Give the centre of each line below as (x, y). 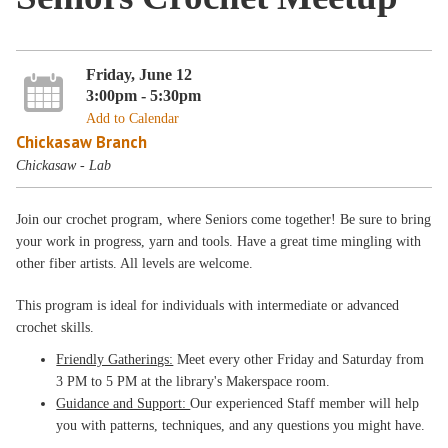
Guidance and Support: (123, 403)
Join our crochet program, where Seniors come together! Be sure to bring (224, 219)
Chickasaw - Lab (64, 165)
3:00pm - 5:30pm (143, 95)
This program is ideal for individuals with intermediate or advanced (208, 305)
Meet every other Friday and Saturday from (299, 359)
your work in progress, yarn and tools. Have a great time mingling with (219, 241)
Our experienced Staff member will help (305, 403)
